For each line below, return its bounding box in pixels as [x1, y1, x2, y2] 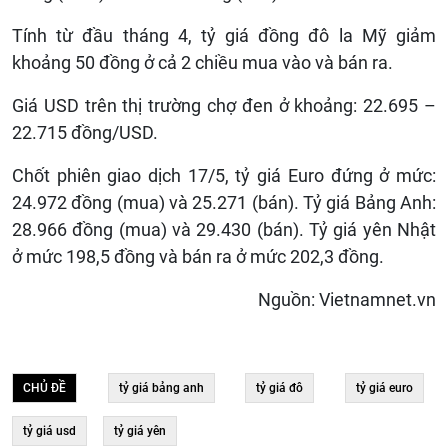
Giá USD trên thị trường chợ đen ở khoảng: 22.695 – [12, 95, 436, 117]
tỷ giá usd [23, 424, 76, 439]
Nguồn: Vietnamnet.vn [258, 289, 436, 311]
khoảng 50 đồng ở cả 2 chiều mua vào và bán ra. [12, 52, 393, 74]
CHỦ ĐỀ [23, 381, 66, 396]
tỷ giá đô [256, 381, 304, 396]
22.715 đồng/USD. [12, 122, 158, 144]
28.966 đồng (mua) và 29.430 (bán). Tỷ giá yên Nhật [12, 219, 436, 241]
